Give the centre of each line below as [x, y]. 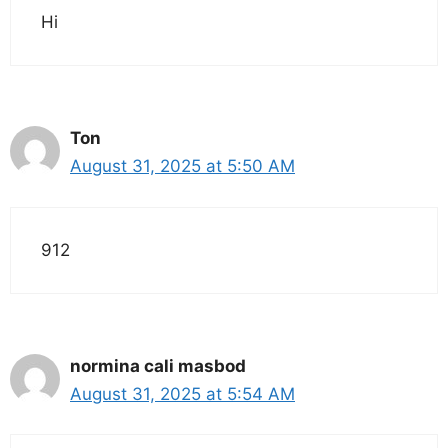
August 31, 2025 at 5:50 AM [182, 166]
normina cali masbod [158, 365]
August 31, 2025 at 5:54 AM [182, 393]
